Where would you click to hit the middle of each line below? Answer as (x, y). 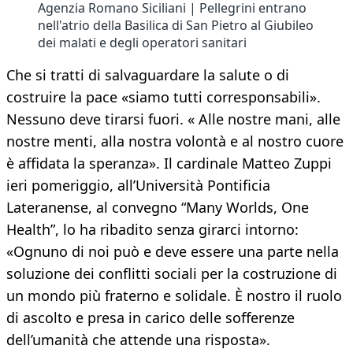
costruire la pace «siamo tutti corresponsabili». (163, 97)
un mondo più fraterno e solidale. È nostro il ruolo (174, 296)
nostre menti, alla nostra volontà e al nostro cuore (175, 141)
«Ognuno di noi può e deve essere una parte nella (173, 252)
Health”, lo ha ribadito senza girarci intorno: (152, 230)
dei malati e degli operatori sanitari (142, 43)
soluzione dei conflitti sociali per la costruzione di (172, 274)
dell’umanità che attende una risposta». (138, 340)
